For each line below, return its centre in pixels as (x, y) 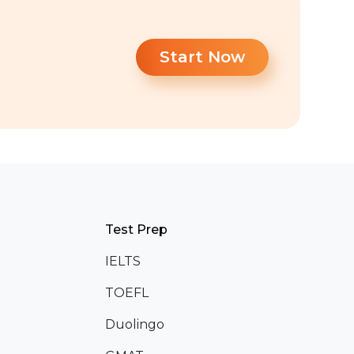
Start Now (202, 57)
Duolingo (135, 324)
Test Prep (137, 229)
